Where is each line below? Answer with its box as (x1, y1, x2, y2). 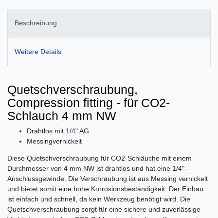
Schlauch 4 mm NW (7, 109, 116, 123)
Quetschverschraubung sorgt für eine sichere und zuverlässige (7, 205, 200, 213)
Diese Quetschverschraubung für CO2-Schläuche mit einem (7, 154, 192, 162)
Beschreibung (15, 19, 57, 27)
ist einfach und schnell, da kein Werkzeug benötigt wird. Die (7, 195, 190, 203)
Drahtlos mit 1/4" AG (27, 127, 89, 135)
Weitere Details (15, 47, 61, 55)
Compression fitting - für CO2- (7, 95, 170, 109)
